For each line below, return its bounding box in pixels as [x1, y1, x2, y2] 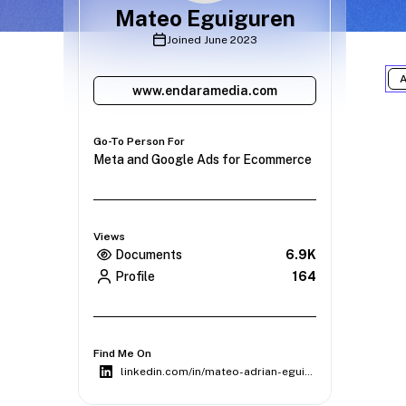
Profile [115, 268, 155, 284]
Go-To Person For [93, 134, 185, 148]
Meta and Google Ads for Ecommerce [93, 151, 312, 167]
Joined [167, 33, 204, 46]
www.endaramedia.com [132, 82, 277, 98]
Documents [115, 246, 182, 262]
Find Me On [93, 346, 151, 360]
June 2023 [204, 33, 257, 46]
